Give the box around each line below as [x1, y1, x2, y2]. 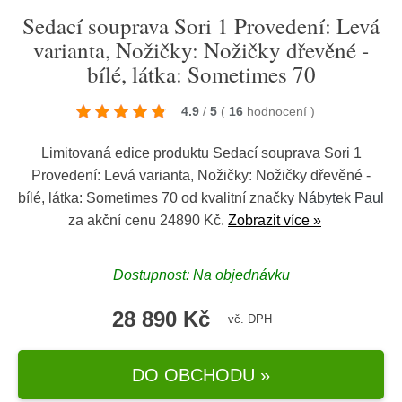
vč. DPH [228, 312, 272, 326]
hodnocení [247, 104, 310, 118]
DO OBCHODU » [132, 364, 270, 385]
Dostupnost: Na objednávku [112, 267, 290, 283]
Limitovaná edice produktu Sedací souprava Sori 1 [40, 145, 362, 161]
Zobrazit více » [228, 213, 321, 228]
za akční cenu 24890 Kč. [68, 213, 228, 228]
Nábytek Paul [298, 190, 384, 205]
